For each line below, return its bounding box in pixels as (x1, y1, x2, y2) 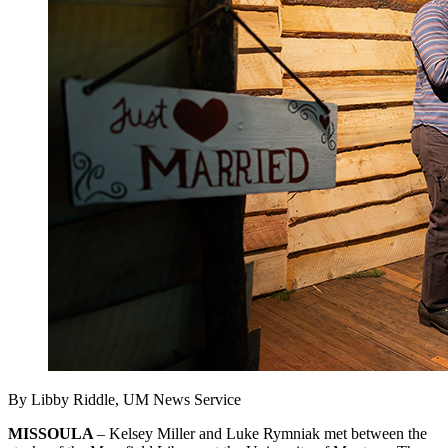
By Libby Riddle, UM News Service (8, 391, 241, 409)
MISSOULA (8, 425, 97, 443)
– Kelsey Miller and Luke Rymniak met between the (97, 425, 427, 443)
